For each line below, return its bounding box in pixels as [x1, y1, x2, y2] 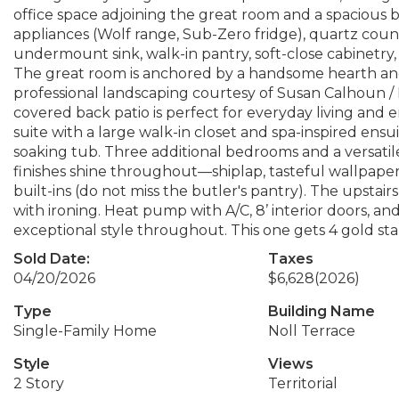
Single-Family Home [13, 322, 157, 339]
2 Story [13, 375, 64, 392]
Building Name [267, 303, 375, 320]
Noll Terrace [267, 322, 355, 339]
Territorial [267, 375, 338, 392]
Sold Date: [13, 250, 90, 267]
